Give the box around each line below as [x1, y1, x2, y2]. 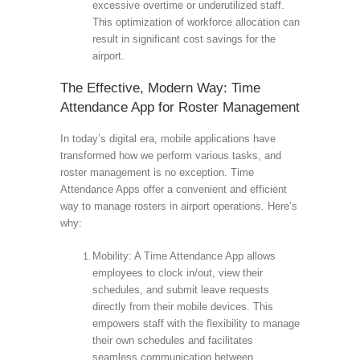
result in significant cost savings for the [92, 32, 276, 45]
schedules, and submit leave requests [92, 283, 269, 296]
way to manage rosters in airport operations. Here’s [59, 199, 297, 212]
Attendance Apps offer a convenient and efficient [59, 182, 287, 195]
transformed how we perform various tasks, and [59, 149, 281, 162]
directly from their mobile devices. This [92, 300, 273, 313]
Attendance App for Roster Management [59, 99, 300, 115]
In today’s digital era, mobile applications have [59, 132, 276, 145]
